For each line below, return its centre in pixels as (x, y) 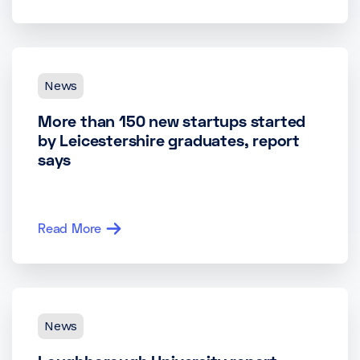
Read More (70, 228)
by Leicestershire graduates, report (169, 140)
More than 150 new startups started (172, 121)
